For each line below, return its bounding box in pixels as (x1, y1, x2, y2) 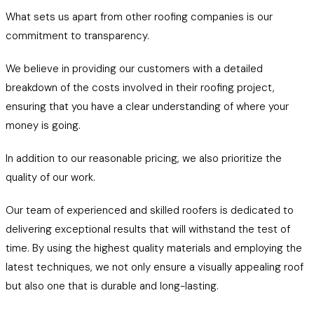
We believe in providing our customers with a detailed (6, 62, 263, 76)
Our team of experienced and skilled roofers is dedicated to (6, 203, 294, 217)
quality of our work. (6, 170, 95, 184)
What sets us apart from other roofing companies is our (6, 10, 273, 24)
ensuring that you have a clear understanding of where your (6, 100, 289, 114)
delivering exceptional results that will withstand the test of (6, 222, 290, 236)
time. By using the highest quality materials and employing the (6, 241, 302, 255)
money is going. (6, 118, 81, 132)
